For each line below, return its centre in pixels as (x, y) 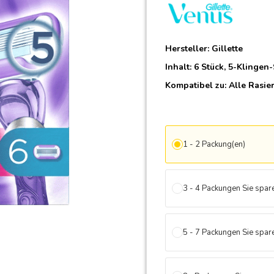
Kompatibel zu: (197, 85)
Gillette (227, 48)
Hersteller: (188, 48)
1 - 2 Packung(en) (214, 144)
